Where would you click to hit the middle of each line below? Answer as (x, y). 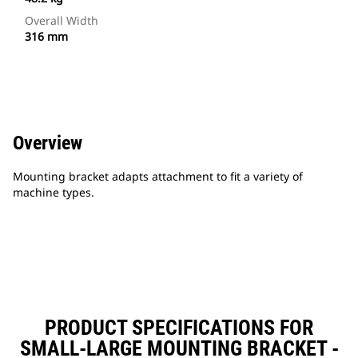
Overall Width (62, 21)
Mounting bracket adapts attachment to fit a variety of (158, 177)
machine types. (54, 193)
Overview (48, 143)
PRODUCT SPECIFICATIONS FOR (179, 328)
